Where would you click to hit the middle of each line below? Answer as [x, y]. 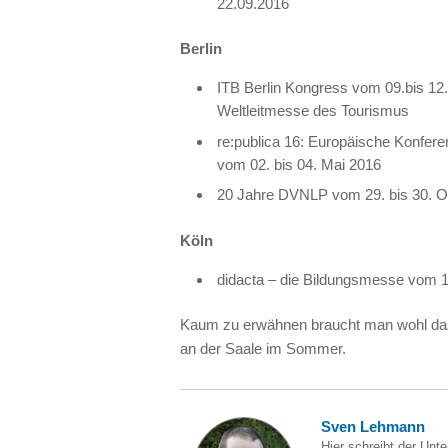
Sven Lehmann [373, 427]
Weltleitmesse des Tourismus [313, 111]
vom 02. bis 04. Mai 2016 [299, 164]
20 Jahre [248, 195]
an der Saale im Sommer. [263, 348]
